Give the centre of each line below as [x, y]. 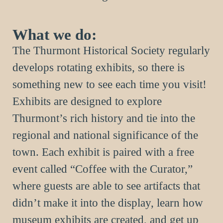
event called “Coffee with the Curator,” [103, 169]
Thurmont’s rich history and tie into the [104, 118]
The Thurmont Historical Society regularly [111, 50]
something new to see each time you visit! [110, 84]
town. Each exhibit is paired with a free [103, 152]
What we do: [55, 34]
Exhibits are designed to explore [87, 101]
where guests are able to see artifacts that [106, 186]
